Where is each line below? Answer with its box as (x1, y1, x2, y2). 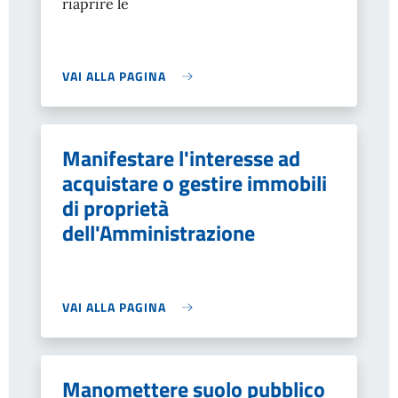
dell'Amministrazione (62, 217, 255, 249)
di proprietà (62, 192, 169, 224)
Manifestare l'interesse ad (62, 142, 300, 174)
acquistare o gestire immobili (62, 167, 327, 199)
